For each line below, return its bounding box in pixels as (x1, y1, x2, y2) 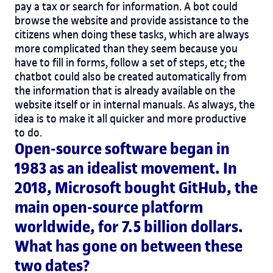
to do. (15, 125, 42, 140)
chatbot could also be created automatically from (15, 69, 247, 83)
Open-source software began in (15, 138, 230, 159)
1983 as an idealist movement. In (15, 158, 237, 179)
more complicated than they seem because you (15, 41, 238, 55)
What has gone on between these (15, 236, 243, 257)
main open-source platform (15, 197, 203, 218)
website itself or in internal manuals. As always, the (15, 97, 255, 112)
